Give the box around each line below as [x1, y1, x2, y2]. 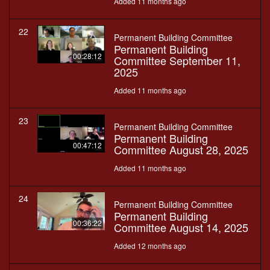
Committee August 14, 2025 [114, 219, 248, 236]
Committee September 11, [114, 52, 240, 69]
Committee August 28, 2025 [114, 142, 248, 158]
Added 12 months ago [114, 240, 186, 251]
